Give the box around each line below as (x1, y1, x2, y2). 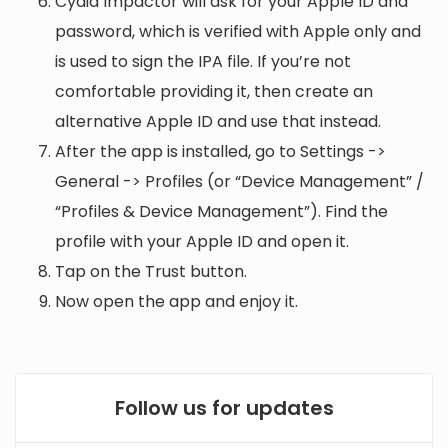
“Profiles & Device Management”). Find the (55, 199, 388, 223)
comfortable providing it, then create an (55, 79, 373, 103)
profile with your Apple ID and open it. (55, 229, 349, 253)
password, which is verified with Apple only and (55, 19, 421, 43)
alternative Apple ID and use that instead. (55, 109, 381, 133)
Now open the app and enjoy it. (55, 289, 298, 313)
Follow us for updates (114, 393, 334, 422)
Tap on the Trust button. (55, 259, 247, 283)
